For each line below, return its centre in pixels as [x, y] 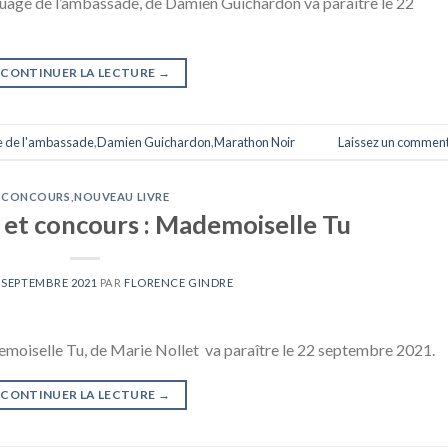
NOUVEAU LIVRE [122, 197]
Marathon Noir [254, 141]
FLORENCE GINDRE [178, 282]
